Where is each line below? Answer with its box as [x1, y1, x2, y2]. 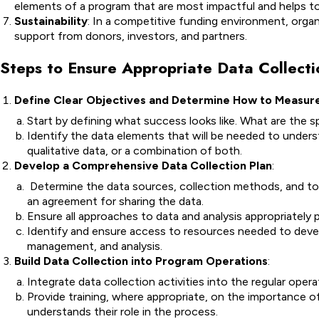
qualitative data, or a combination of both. [27, 144, 242, 157]
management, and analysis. [27, 239, 162, 253]
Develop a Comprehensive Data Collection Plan [14, 159, 272, 172]
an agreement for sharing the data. [27, 194, 206, 208]
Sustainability [14, 14, 88, 28]
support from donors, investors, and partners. [14, 29, 247, 43]
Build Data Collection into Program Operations [14, 254, 268, 268]
